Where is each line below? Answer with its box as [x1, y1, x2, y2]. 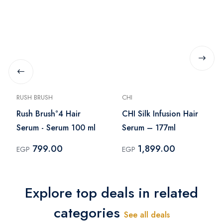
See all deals [123, 209, 170, 221]
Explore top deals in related [25, 182, 198, 203]
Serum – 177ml [122, 121, 176, 133]
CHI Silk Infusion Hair [122, 108, 198, 119]
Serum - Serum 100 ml [16, 121, 96, 133]
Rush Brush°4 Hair [16, 108, 81, 119]
